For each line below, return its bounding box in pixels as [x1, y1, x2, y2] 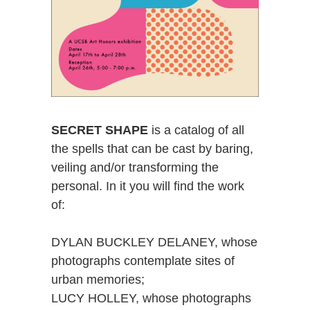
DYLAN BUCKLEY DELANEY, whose [51, 235, 257, 250]
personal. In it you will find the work [51, 179, 244, 194]
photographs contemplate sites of [51, 254, 235, 268]
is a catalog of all [148, 123, 244, 138]
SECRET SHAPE [51, 123, 148, 138]
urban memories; [51, 273, 145, 287]
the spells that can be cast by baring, [51, 142, 253, 156]
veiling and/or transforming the [51, 161, 219, 175]
